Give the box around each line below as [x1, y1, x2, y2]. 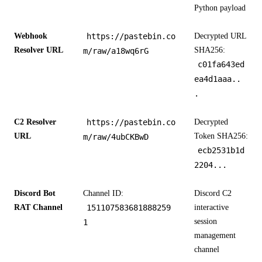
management [194, 231, 236, 240]
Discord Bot [14, 189, 56, 198]
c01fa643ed [198, 60, 244, 70]
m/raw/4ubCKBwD [83, 132, 149, 142]
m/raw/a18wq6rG [83, 46, 149, 56]
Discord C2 [194, 189, 232, 198]
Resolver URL [14, 46, 63, 55]
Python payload [194, 4, 246, 13]
